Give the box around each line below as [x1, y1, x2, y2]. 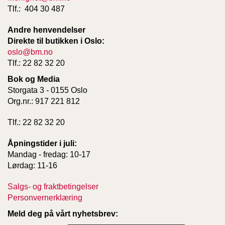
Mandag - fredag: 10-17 [8, 150, 90, 159]
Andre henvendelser [8, 25, 85, 34]
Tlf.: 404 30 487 [8, 4, 67, 13]
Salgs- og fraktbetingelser [8, 182, 98, 191]
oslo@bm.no [8, 47, 53, 56]
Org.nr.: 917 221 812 [8, 96, 82, 105]
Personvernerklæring [8, 193, 82, 202]
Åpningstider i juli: [8, 139, 77, 148]
